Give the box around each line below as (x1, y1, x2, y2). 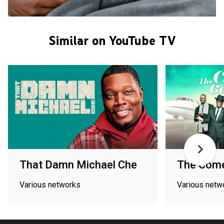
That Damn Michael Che (19, 158, 137, 171)
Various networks (19, 179, 80, 189)
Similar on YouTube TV (48, 32, 175, 48)
